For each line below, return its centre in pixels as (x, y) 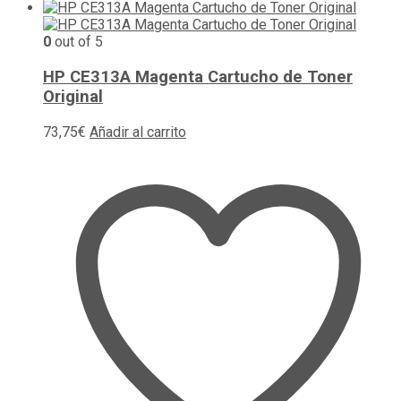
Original (73, 97)
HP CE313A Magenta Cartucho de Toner (198, 77)
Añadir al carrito (138, 132)
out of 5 (77, 42)
